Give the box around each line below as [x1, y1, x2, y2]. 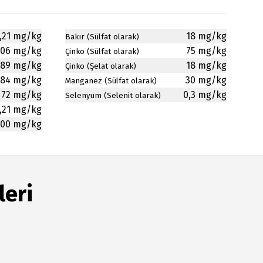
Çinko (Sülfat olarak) [65, 47, 139, 56]
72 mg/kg [1, 89, 42, 100]
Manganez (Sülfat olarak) [65, 76, 157, 86]
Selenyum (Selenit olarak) [65, 91, 161, 100]
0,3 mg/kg [183, 89, 227, 100]
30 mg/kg [186, 75, 227, 86]
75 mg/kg [186, 45, 227, 56]
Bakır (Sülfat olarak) [65, 32, 139, 42]
